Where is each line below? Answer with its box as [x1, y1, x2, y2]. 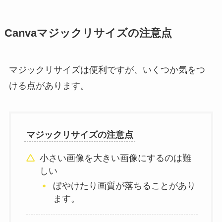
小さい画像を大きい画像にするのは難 [40, 153, 192, 163]
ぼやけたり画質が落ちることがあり [53, 181, 196, 191]
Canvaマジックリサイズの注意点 [4, 27, 172, 40]
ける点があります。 [8, 81, 89, 91]
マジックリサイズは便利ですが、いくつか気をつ [8, 65, 205, 75]
